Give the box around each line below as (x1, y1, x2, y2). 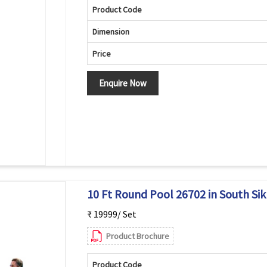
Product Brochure (105, 231, 169, 241)
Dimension (92, 26, 129, 37)
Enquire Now (98, 77, 147, 89)
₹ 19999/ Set (86, 208, 136, 220)
